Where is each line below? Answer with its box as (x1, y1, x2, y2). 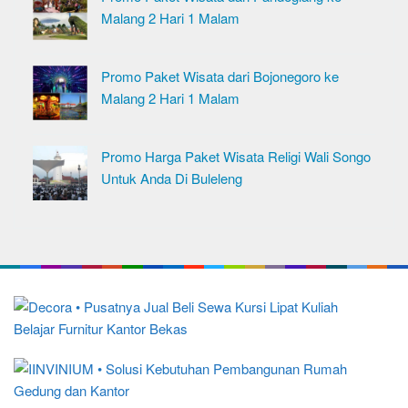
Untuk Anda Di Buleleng (101, 168, 242, 188)
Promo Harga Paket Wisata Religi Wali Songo (101, 147, 371, 166)
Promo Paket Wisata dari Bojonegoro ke (101, 66, 339, 86)
